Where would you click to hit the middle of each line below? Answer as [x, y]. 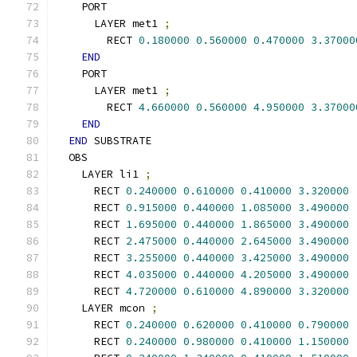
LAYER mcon [104, 308]
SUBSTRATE [120, 141]
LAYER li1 [100, 174]
